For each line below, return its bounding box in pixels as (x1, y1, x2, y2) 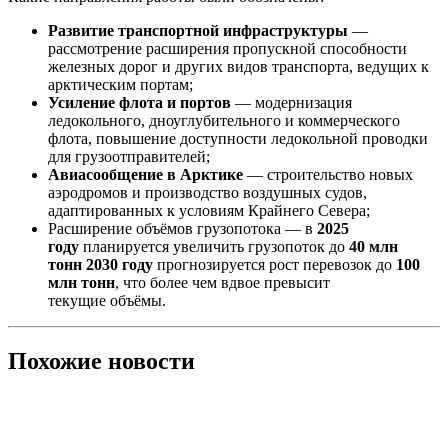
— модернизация (231, 94, 352, 112)
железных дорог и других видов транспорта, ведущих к (48, 58, 429, 76)
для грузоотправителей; (48, 148, 210, 166)
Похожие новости (8, 348, 195, 375)
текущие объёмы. (48, 292, 166, 310)
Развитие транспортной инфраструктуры (48, 22, 348, 40)
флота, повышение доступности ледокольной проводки (48, 130, 428, 148)
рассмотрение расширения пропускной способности (48, 40, 407, 58)
